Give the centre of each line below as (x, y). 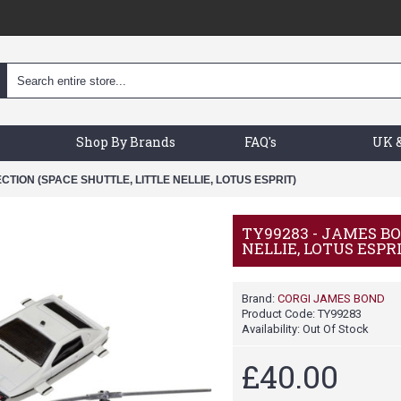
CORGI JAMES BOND (331, 299)
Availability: (272, 329)
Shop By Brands (126, 142)
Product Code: (280, 314)
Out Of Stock (336, 329)
